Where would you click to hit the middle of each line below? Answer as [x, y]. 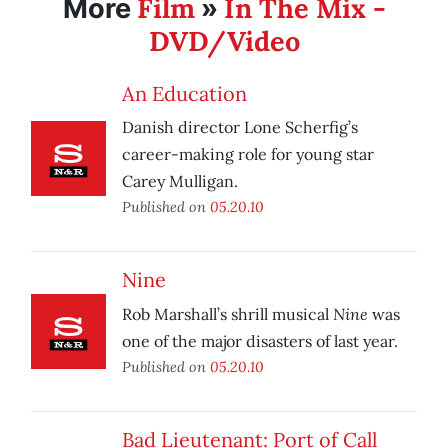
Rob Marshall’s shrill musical [227, 314]
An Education [184, 94]
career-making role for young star [248, 154]
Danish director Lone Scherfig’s [240, 127]
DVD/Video [224, 41]
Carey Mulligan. [180, 181]
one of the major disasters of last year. [260, 341]
